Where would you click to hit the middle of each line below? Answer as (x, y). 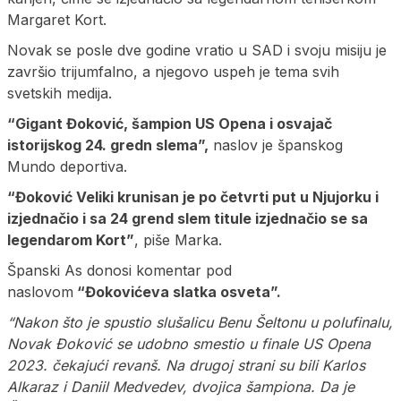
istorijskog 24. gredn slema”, (108, 145)
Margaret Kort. (57, 20)
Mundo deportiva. (67, 167)
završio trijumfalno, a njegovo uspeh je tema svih (173, 72)
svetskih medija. (60, 94)
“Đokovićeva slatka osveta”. (177, 292)
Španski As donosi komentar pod (119, 271)
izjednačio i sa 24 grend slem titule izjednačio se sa (188, 219)
